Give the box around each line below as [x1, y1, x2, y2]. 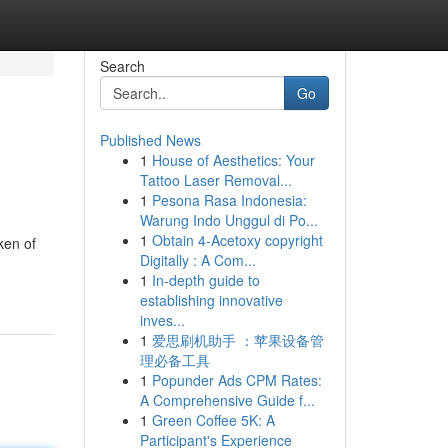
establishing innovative [139, 290, 283, 310]
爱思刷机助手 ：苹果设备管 [151, 330, 324, 350]
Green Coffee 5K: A [151, 410, 275, 430]
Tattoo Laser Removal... [139, 170, 292, 190]
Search [99, 56, 145, 76]
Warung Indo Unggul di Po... [139, 210, 318, 230]
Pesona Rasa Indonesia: [151, 190, 307, 210]
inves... [139, 310, 185, 330]
